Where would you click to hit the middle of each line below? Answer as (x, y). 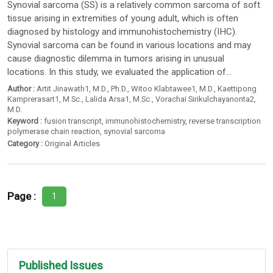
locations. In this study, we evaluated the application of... (120, 72)
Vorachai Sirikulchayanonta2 (205, 99)
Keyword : (25, 121)
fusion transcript (73, 121)
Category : (25, 144)
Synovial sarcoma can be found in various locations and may (129, 45)
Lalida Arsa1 (108, 99)
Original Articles (73, 144)
